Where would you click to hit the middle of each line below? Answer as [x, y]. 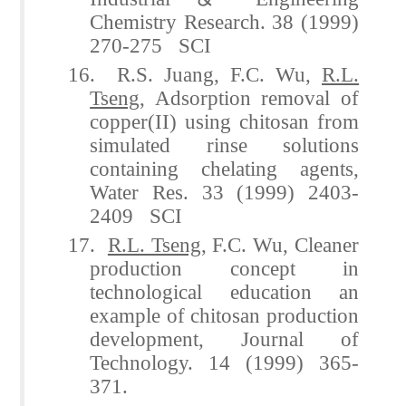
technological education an [224, 291]
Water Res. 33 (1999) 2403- [224, 192]
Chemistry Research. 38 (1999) [224, 21]
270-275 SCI [151, 45]
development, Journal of [224, 338]
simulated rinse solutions [224, 145]
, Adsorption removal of [249, 97]
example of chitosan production [224, 315]
